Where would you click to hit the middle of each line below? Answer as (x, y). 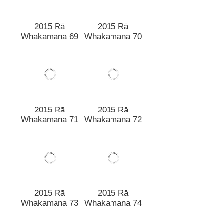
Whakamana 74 (113, 193)
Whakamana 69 (50, 27)
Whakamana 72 (113, 110)
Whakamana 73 (50, 193)
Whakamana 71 (50, 110)
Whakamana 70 (113, 27)
